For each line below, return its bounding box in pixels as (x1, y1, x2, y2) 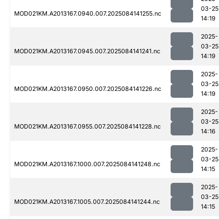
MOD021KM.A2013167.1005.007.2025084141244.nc (14, 198, 160, 206)
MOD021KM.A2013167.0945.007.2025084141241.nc (14, 47, 160, 55)
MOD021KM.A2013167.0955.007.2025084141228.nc (14, 123, 161, 131)
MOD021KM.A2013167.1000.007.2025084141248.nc (14, 160, 160, 168)
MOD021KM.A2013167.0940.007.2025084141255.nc (14, 10, 161, 18)
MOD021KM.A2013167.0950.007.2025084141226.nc (14, 85, 161, 93)
